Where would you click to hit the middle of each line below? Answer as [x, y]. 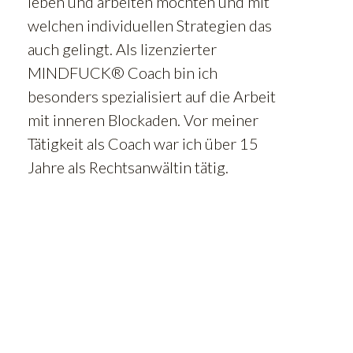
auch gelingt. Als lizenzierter [122, 49]
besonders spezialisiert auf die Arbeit [152, 97]
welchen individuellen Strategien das [150, 26]
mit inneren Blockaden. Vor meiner [143, 120]
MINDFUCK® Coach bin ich [123, 73]
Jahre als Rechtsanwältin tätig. [128, 167]
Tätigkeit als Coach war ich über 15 [143, 144]
